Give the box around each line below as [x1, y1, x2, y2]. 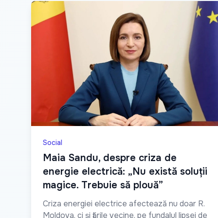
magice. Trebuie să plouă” [43, 179, 163, 191]
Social [43, 138, 62, 147]
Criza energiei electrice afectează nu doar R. [43, 199, 205, 209]
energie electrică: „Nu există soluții [43, 165, 207, 178]
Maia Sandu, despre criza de [43, 152, 177, 164]
